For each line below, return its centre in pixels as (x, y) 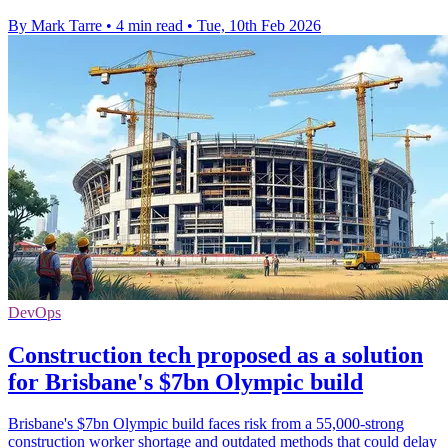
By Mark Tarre (55, 25)
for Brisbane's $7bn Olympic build (185, 381)
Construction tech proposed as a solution (215, 354)
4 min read (149, 25)
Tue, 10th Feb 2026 (259, 25)
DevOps (34, 312)
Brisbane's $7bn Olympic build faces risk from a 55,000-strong (206, 424)
